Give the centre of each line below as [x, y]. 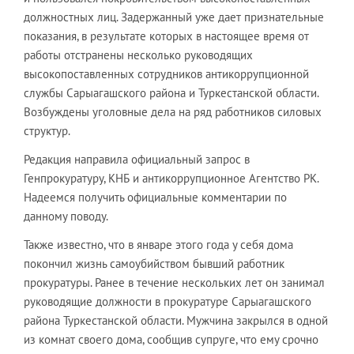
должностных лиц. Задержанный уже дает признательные [174, 17]
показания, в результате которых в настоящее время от [166, 36]
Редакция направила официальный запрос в [137, 159]
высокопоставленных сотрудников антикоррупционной [166, 73]
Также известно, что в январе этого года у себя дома [158, 244]
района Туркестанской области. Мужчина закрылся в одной [176, 320]
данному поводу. [66, 216]
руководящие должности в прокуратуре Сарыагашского [168, 301]
